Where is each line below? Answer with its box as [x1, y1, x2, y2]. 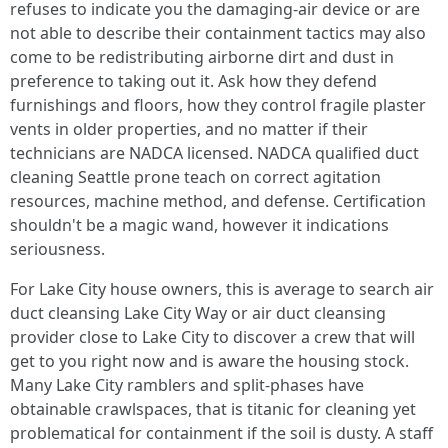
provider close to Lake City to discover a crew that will [10, 326, 415, 348]
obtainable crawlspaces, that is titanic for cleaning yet [10, 398, 416, 420]
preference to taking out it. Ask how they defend [10, 70, 377, 92]
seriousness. [10, 238, 105, 260]
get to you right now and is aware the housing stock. [10, 350, 409, 372]
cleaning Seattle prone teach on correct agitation [10, 166, 381, 188]
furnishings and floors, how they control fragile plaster [10, 94, 426, 116]
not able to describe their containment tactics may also [10, 22, 426, 44]
